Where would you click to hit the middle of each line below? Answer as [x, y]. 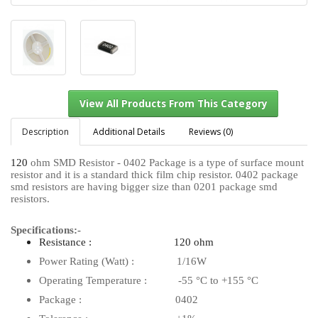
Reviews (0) [211, 131]
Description [45, 131]
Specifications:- [46, 230]
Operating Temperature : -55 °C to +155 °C [149, 280]
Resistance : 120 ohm [126, 242]
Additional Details [129, 131]
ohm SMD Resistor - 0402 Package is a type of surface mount [166, 162]
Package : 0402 [119, 299]
